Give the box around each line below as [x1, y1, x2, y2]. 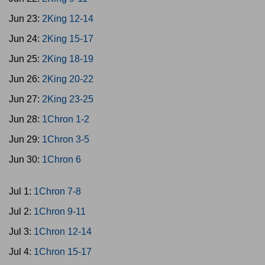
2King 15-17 [42, 34, 93, 44]
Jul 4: [9, 247, 34, 257]
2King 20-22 [42, 74, 93, 84]
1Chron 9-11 [34, 206, 86, 216]
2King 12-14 [42, 14, 93, 24]
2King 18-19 [42, 54, 93, 64]
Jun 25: [9, 54, 42, 64]
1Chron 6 [42, 154, 81, 164]
